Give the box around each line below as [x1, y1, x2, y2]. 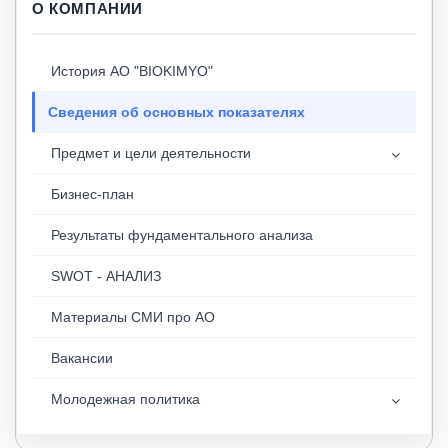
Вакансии [51, 350, 113, 366]
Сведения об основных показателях [48, 104, 305, 120]
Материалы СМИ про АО [51, 309, 215, 325]
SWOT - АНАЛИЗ [51, 268, 161, 284]
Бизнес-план [51, 186, 134, 202]
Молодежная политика [51, 391, 200, 407]
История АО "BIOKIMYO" [51, 63, 213, 79]
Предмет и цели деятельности [51, 145, 251, 161]
